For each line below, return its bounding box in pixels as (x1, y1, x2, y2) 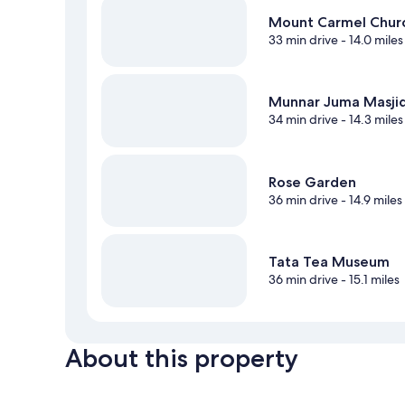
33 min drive (268, 31, 339, 48)
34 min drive (268, 111, 339, 128)
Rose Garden (268, 173, 357, 191)
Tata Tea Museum (268, 253, 391, 271)
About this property (65, 342, 298, 373)
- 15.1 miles (338, 271, 400, 288)
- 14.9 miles (338, 191, 403, 208)
